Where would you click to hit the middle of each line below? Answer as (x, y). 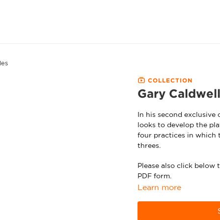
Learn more (159, 187)
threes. (149, 146)
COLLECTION (169, 80)
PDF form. (154, 176)
